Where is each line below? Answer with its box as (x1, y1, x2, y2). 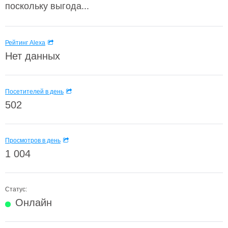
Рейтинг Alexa (5, 39, 45, 46)
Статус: (5, 186, 27, 193)
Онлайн (15, 197, 52, 208)
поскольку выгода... (5, 1, 89, 11)
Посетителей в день (5, 88, 64, 95)
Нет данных (5, 50, 60, 62)
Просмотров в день (5, 137, 61, 144)
